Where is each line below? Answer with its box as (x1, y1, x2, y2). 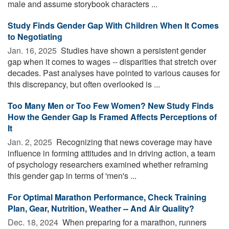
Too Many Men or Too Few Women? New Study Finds (8, 99, 214, 111)
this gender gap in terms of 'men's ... (8, 169, 136, 181)
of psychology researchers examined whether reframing (8, 158, 208, 170)
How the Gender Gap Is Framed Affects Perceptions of (8, 110, 217, 123)
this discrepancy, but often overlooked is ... (8, 78, 160, 90)
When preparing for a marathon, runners (60, 216, 207, 228)
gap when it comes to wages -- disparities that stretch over (8, 55, 216, 67)
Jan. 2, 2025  (8, 135, 54, 148)
